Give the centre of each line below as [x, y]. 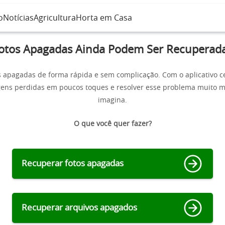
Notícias [19, 18]
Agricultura [55, 18]
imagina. [113, 100]
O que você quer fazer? [113, 124]
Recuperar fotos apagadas [73, 163]
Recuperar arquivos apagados [79, 207]
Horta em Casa [104, 18]
